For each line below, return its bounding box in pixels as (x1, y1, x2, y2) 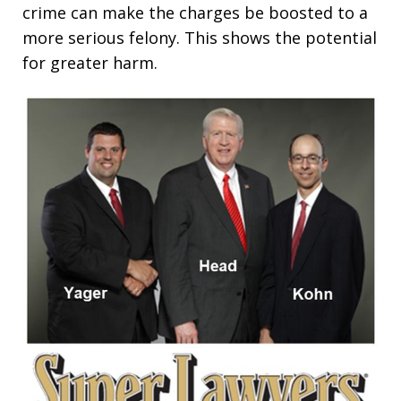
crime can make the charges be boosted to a (22, 2, 368, 24)
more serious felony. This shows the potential (22, 27, 377, 49)
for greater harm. (22, 52, 158, 74)
